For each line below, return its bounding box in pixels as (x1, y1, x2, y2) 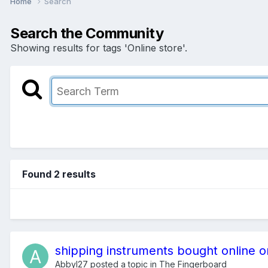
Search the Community (10, 24, 164, 42)
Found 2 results (22, 167, 96, 180)
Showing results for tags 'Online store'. (10, 41, 187, 54)
